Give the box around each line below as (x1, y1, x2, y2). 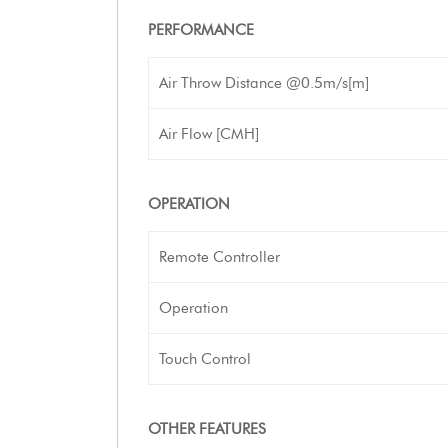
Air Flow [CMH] (159, 125, 259, 143)
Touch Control (159, 350, 251, 368)
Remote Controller (159, 248, 280, 266)
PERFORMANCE (148, 21, 254, 39)
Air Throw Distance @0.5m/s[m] (159, 74, 369, 92)
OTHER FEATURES (148, 420, 266, 438)
